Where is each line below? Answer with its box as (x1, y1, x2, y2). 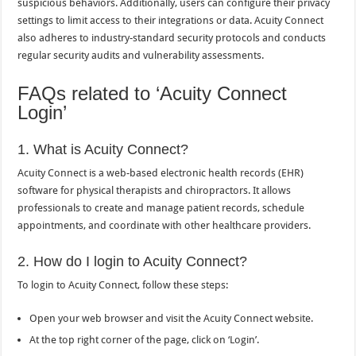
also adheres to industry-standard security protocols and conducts (17, 32, 327, 44)
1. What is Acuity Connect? (17, 141, 189, 158)
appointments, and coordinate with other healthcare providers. (17, 219, 311, 232)
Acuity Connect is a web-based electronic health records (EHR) (17, 167, 304, 180)
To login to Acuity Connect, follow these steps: (17, 279, 229, 292)
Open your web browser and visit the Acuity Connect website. (29, 312, 314, 325)
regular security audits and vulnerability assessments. (17, 49, 265, 62)
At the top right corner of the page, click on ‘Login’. (29, 334, 260, 346)
